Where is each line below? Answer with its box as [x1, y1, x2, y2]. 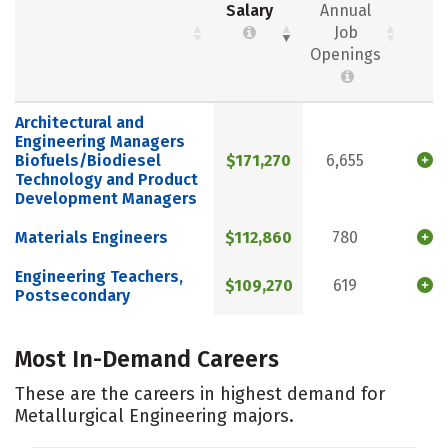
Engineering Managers [15, 132, 185, 152]
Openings [310, 45, 381, 65]
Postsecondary [15, 286, 130, 306]
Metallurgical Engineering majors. [15, 404, 294, 427]
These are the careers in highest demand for [15, 382, 385, 405]
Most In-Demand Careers [15, 344, 279, 373]
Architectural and [15, 113, 144, 133]
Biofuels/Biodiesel [15, 151, 161, 171]
